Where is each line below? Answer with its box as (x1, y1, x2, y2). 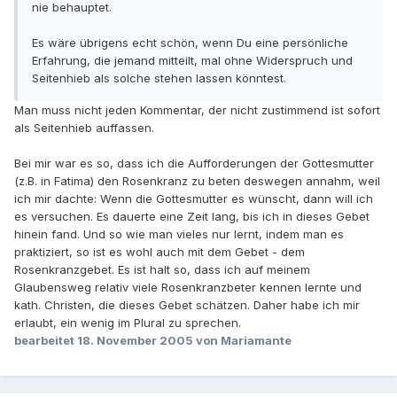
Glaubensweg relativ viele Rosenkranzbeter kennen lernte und (14, 280, 362, 295)
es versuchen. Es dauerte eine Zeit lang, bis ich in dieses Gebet (14, 209, 370, 224)
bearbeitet (14, 333, 77, 348)
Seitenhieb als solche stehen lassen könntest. (32, 71, 286, 86)
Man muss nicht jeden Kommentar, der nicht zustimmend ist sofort (14, 103, 380, 118)
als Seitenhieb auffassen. (14, 121, 154, 136)
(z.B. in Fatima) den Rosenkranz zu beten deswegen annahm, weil (14, 174, 380, 189)
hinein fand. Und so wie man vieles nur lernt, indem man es (14, 227, 344, 242)
